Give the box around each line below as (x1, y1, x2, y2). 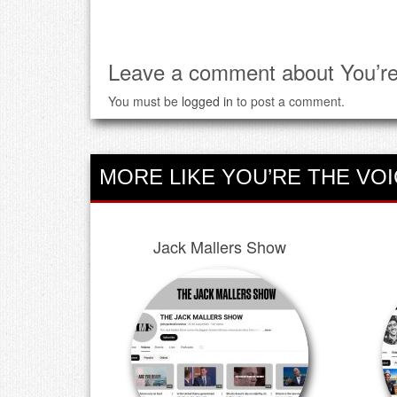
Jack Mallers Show (153, 234, 287, 258)
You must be (108, 91, 182, 110)
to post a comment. (233, 91, 345, 110)
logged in (182, 91, 233, 110)
